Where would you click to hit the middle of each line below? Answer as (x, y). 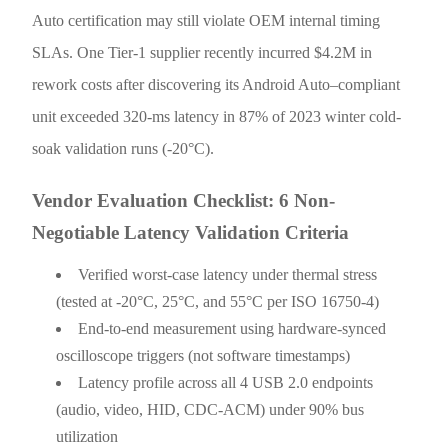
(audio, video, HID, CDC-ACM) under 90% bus (210, 409)
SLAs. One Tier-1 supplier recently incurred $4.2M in (202, 52)
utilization (87, 436)
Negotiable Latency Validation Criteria (191, 232)
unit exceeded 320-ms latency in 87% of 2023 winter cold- (217, 116)
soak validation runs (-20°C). (123, 148)
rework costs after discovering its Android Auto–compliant (216, 84)
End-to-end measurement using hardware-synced (232, 328)
